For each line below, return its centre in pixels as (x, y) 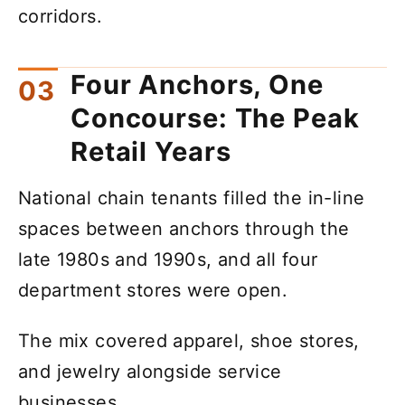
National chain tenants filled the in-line (192, 198)
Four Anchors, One (197, 84)
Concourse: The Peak (215, 118)
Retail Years (151, 151)
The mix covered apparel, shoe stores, (189, 340)
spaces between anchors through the (184, 228)
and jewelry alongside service (150, 371)
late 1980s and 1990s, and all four (168, 259)
